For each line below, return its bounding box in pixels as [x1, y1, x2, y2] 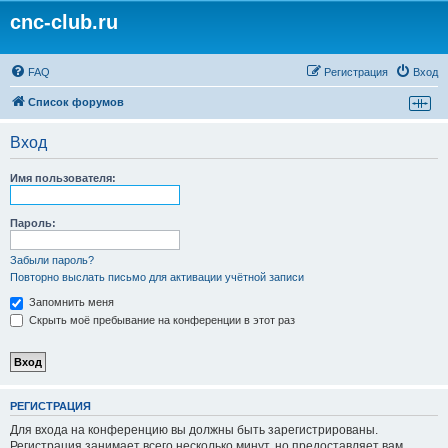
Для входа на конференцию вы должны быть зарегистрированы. [10, 422, 378, 437]
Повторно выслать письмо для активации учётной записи [10, 271, 304, 283]
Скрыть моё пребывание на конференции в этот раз [26, 313, 295, 326]
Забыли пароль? [10, 254, 94, 266]
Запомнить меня [26, 296, 114, 308]
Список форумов [28, 96, 124, 108]
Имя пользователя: [10, 172, 116, 184]
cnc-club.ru [10, 11, 118, 33]
